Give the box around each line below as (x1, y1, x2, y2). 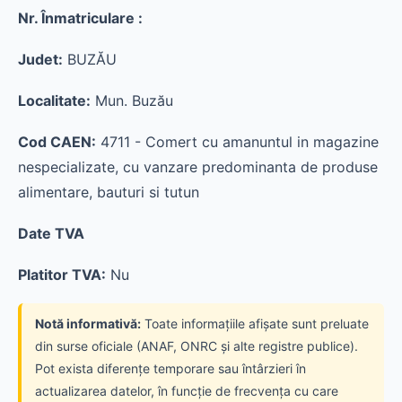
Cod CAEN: (18, 133, 96, 151)
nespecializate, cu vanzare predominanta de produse (18, 158, 378, 176)
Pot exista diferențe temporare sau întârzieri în (35, 361, 306, 376)
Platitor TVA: (18, 266, 106, 284)
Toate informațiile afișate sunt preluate (141, 316, 369, 331)
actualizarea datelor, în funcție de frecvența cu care (35, 383, 338, 398)
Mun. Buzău (91, 92, 173, 109)
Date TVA (18, 224, 84, 242)
